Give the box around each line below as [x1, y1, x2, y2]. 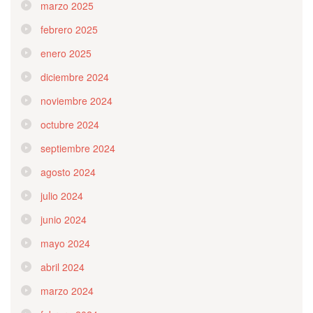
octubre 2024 [41, 117, 99, 131]
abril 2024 [41, 259, 85, 274]
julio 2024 [41, 188, 83, 203]
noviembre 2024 [41, 93, 112, 108]
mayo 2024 [41, 235, 90, 250]
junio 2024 [41, 212, 87, 226]
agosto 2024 [41, 164, 96, 179]
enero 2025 [41, 45, 92, 60]
